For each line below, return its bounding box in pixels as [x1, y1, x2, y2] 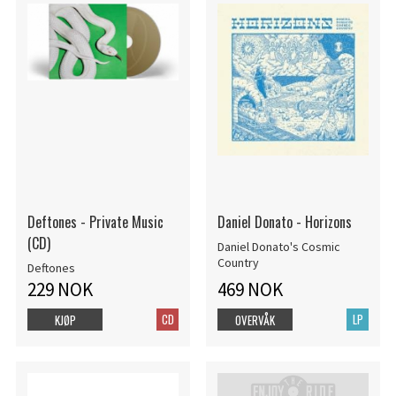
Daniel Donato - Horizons [217, 211, 352, 233]
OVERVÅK [235, 310, 276, 329]
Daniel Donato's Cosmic [217, 238, 340, 255]
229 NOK [27, 277, 93, 301]
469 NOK [217, 277, 283, 301]
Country [217, 254, 259, 270]
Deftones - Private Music [27, 211, 164, 233]
